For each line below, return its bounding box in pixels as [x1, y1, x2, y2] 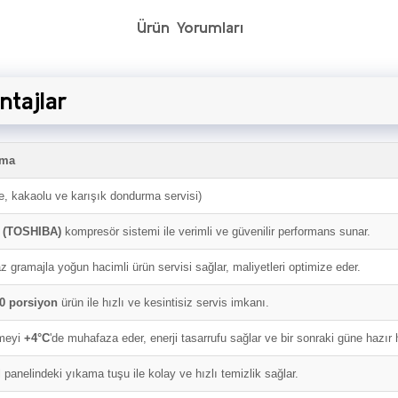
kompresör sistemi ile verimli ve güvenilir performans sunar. [61, 225, 370, 238]
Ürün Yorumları [136, 18, 243, 36]
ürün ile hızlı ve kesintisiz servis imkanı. [58, 296, 269, 309]
